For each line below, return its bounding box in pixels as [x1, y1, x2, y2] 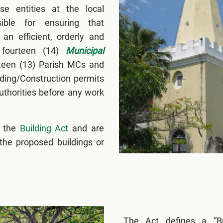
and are [68, 122, 105, 133]
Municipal [66, 45, 104, 56]
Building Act [19, 122, 69, 133]
